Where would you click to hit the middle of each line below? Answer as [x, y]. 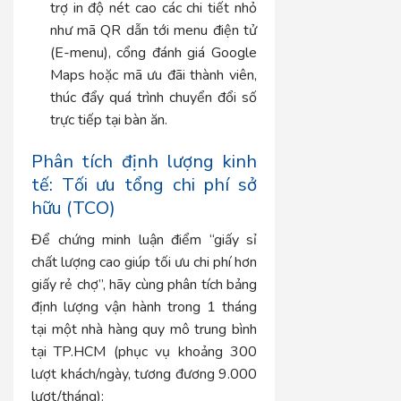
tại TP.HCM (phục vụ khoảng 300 [145, 351]
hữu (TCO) [73, 208]
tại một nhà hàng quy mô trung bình [145, 329]
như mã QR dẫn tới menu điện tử [154, 31]
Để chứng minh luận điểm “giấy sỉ [145, 239]
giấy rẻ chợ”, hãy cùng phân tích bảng [145, 284]
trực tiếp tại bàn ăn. [108, 120]
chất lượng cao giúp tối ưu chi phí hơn [145, 262]
